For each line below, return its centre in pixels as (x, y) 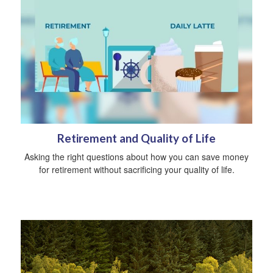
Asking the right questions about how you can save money (136, 157)
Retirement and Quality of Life (136, 139)
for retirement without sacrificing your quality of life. (136, 170)
